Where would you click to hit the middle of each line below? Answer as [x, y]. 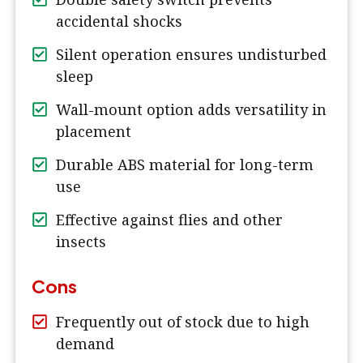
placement [94, 132]
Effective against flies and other [169, 220]
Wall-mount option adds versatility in [191, 110]
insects [81, 242]
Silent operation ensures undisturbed [191, 55]
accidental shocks [119, 21]
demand [85, 344]
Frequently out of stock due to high [183, 322]
